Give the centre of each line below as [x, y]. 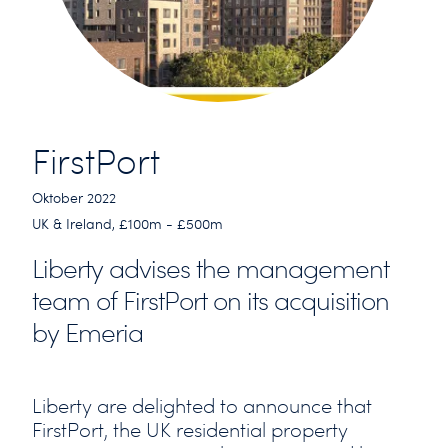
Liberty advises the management [210, 268]
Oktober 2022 [74, 197]
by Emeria [87, 332]
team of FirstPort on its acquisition [210, 300]
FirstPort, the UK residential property [190, 430]
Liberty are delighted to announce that [202, 406]
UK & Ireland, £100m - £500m [127, 223]
